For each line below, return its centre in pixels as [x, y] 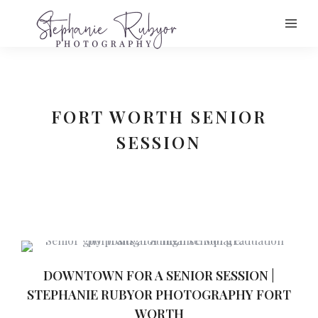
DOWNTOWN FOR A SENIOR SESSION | [159, 275]
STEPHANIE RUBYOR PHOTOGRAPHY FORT [159, 295]
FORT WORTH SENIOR [159, 116]
